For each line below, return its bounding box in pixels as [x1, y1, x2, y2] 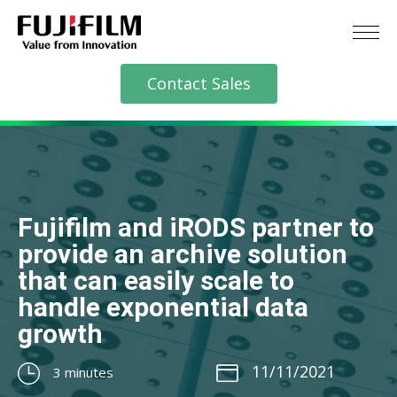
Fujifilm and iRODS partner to [18, 211, 374, 243]
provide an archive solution [18, 237, 347, 269]
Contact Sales [146, 72, 251, 94]
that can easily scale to [18, 264, 294, 296]
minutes [65, 362, 113, 381]
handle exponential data [18, 291, 308, 323]
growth [18, 317, 103, 349]
